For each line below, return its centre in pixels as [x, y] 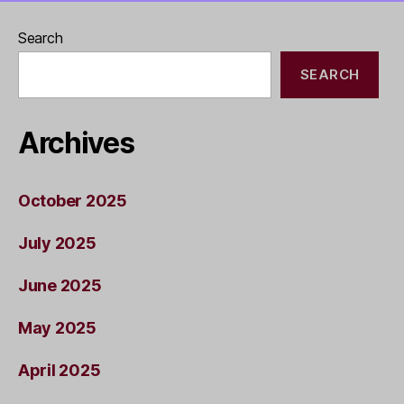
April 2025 [60, 370]
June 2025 [60, 285]
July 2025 [57, 243]
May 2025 [57, 327]
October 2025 [73, 200]
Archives [76, 142]
